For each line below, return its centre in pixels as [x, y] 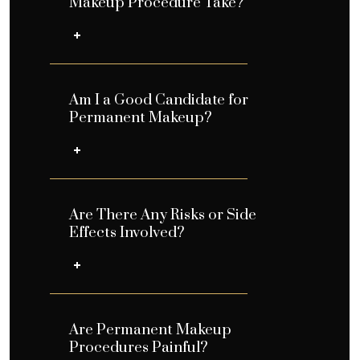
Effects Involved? [127, 232]
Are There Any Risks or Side [163, 215]
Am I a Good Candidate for [159, 100]
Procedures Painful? [139, 347]
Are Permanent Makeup [150, 329]
